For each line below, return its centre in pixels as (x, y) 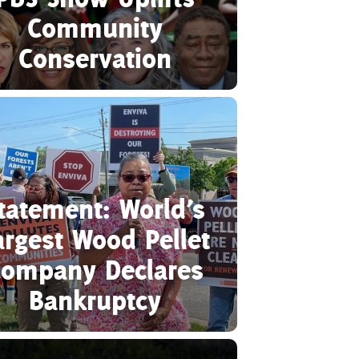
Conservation (95, 58)
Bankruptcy (95, 300)
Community (95, 27)
